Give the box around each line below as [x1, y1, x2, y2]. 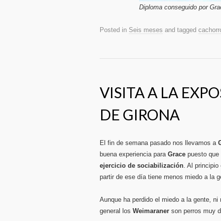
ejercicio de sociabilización [100, 162, 184, 169]
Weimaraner [133, 207, 169, 215]
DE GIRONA [100, 106, 180, 123]
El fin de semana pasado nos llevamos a [100, 139, 218, 147]
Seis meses [129, 26, 163, 34]
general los [100, 207, 133, 215]
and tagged [163, 26, 198, 34]
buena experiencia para [100, 150, 168, 158]
